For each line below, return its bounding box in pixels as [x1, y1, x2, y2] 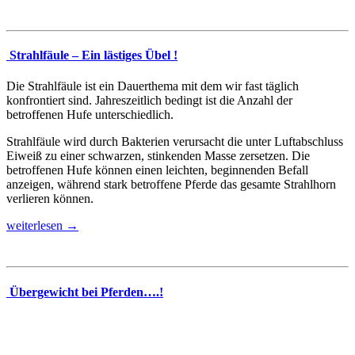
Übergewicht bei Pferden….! [6, 284, 163, 299]
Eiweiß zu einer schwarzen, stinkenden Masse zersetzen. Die [6, 149, 310, 163]
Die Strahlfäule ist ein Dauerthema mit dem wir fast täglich [6, 79, 299, 94]
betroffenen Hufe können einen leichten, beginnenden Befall [6, 163, 308, 177]
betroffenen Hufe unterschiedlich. [6, 108, 174, 122]
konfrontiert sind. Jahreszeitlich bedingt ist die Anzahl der [6, 94, 292, 108]
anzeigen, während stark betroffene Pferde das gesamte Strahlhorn [6, 177, 336, 192]
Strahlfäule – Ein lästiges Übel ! [6, 48, 177, 63]
